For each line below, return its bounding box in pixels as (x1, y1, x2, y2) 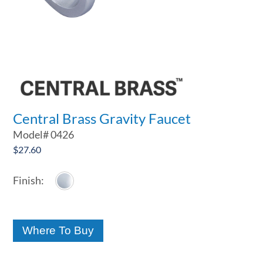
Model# (13, 128, 51, 141)
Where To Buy (22, 224, 95, 237)
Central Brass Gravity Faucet (13, 110, 191, 127)
